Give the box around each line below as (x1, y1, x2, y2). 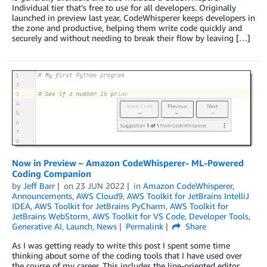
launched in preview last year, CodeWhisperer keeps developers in (12, 12, 255, 23)
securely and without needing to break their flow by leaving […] (12, 32, 250, 43)
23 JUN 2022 (75, 180, 125, 191)
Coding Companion (12, 167, 91, 179)
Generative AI (12, 221, 62, 231)
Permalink (125, 221, 163, 231)
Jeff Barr (23, 180, 55, 191)
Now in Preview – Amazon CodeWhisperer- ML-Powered (12, 157, 244, 168)
